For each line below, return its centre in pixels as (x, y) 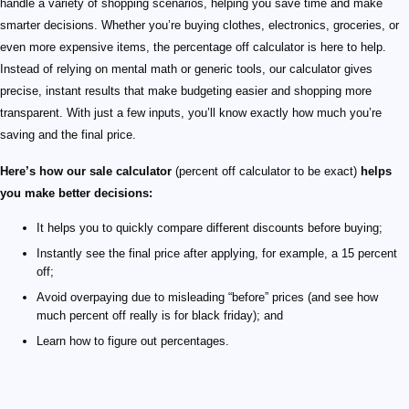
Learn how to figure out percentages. (133, 341)
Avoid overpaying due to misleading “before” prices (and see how (207, 297)
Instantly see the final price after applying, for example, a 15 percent (217, 253)
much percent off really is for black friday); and (160, 315)
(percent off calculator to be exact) (266, 171)
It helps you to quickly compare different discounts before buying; (210, 228)
